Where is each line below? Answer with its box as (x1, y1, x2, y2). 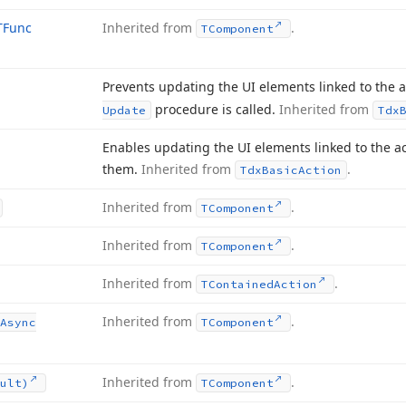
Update (102, 103, 146, 117)
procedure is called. (151, 101, 279, 118)
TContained (201, 277, 274, 291)
